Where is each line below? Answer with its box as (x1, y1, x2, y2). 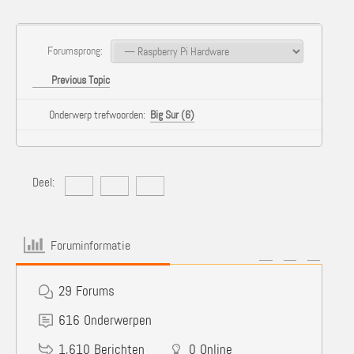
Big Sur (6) (149, 107, 194, 122)
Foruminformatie (51, 236, 131, 254)
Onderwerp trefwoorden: (48, 107, 150, 122)
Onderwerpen (84, 311, 152, 329)
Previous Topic (46, 73, 110, 87)
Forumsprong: (44, 43, 103, 58)
